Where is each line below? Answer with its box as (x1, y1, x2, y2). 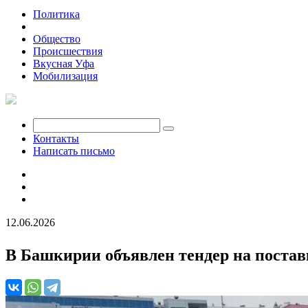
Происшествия (33, 45, 102, 57)
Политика (33, 8, 80, 20)
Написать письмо (33, 145, 115, 157)
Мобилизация (33, 70, 98, 82)
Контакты (33, 133, 79, 144)
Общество (33, 33, 80, 45)
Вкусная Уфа (33, 58, 94, 69)
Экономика (33, 21, 86, 32)
